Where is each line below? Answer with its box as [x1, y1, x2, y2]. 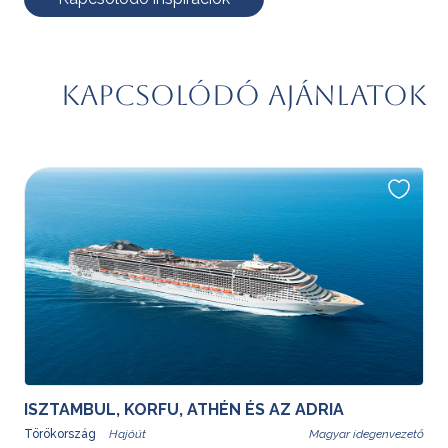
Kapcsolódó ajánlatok [61, 78, 427, 111]
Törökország [24, 426, 99, 441]
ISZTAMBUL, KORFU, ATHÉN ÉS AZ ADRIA [24, 399, 344, 419]
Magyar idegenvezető [309, 426, 424, 441]
